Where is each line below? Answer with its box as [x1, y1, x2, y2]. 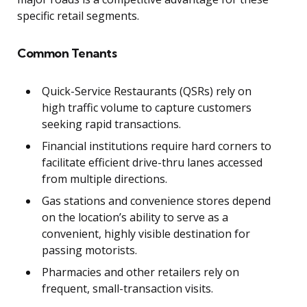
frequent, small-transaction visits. [42, 281, 213, 297]
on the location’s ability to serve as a [42, 210, 228, 225]
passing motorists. [42, 243, 137, 258]
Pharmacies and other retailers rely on [42, 265, 239, 280]
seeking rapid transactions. [42, 116, 181, 132]
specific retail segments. [17, 8, 139, 24]
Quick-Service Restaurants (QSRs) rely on [42, 84, 251, 99]
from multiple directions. [42, 171, 167, 187]
